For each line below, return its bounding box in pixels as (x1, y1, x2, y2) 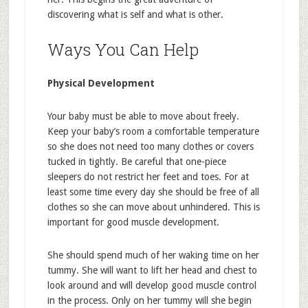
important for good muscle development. (47, 217, 219, 228)
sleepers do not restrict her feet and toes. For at (47, 171, 249, 182)
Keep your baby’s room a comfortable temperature (47, 126, 259, 137)
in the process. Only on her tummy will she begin (47, 295, 252, 306)
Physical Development (47, 78, 155, 89)
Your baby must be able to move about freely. (47, 111, 239, 122)
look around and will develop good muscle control (47, 280, 256, 291)
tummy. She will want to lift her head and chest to (47, 265, 257, 276)
